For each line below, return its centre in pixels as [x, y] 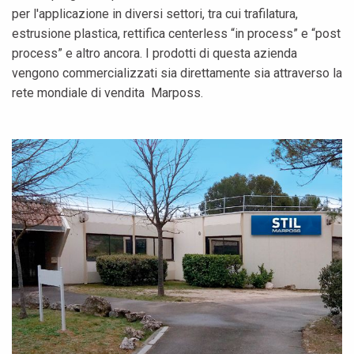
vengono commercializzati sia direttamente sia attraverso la [177, 73]
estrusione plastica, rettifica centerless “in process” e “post [176, 33]
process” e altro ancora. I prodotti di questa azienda [154, 53]
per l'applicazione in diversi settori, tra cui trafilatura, [155, 13]
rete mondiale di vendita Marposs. [107, 92]
